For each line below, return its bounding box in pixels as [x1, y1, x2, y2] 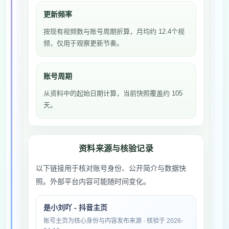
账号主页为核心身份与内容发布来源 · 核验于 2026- [43, 217, 183, 224]
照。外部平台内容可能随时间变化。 [36, 177, 150, 186]
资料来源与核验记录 [79, 144, 153, 153]
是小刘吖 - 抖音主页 [43, 203, 107, 212]
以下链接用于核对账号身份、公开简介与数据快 [36, 164, 186, 172]
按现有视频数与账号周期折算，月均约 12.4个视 [43, 28, 185, 35]
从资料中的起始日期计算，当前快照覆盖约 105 [43, 89, 182, 97]
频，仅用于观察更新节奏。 [43, 39, 123, 47]
